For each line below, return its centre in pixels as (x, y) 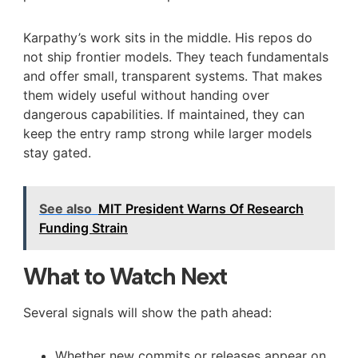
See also (65, 208)
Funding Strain (83, 227)
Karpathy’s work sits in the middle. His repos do (167, 37)
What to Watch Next (125, 276)
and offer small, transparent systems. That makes (172, 76)
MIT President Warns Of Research (201, 208)
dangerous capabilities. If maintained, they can (163, 114)
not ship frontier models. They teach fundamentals (175, 56)
